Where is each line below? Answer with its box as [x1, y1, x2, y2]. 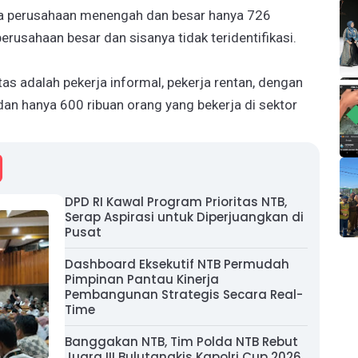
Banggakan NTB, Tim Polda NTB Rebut [65, 333, 298, 350]
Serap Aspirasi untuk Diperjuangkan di [65, 209, 304, 225]
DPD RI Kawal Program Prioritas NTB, [65, 193, 287, 210]
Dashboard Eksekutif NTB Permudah [65, 256, 289, 272]
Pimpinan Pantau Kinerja [65, 271, 219, 288]
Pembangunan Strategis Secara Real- [65, 286, 303, 303]
